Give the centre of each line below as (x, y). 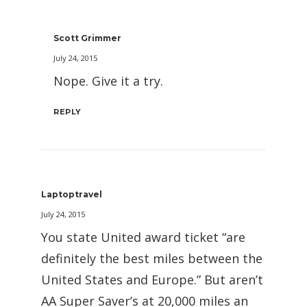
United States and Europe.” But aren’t (152, 279)
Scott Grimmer (87, 38)
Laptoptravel (72, 194)
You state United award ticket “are (143, 237)
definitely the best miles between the (152, 258)
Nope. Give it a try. (108, 81)
